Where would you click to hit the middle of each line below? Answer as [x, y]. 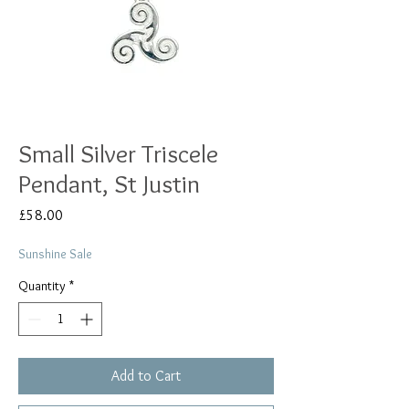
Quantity [42, 286]
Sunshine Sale [55, 254]
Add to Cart [146, 376]
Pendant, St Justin [109, 184]
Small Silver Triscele [118, 154]
